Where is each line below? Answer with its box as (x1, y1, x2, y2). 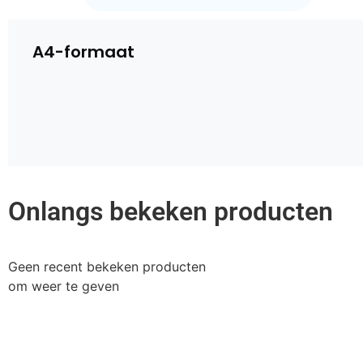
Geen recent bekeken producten (8, 258, 206, 275)
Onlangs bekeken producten (8, 195, 333, 227)
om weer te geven (8, 277, 119, 294)
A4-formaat (32, 40, 135, 63)
